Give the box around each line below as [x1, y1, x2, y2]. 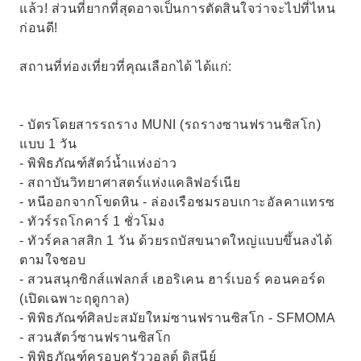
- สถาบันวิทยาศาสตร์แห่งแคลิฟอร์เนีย [19, 176, 240, 189]
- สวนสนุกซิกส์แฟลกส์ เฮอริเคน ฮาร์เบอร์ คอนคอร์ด [19, 272, 325, 286]
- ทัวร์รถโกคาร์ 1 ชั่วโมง [19, 214, 164, 228]
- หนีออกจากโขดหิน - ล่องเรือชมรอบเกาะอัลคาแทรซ [19, 195, 335, 209]
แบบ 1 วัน [19, 137, 77, 151]
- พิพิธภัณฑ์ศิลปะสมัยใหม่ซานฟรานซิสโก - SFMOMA [19, 311, 335, 325]
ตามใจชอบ [19, 253, 85, 267]
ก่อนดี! [19, 21, 58, 35]
